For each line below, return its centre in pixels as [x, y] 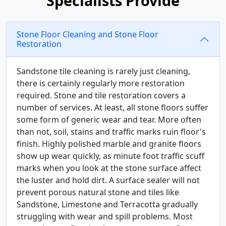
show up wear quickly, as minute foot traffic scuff [110, 156]
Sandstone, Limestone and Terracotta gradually [107, 204]
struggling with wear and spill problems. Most [105, 216]
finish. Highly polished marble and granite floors [109, 144]
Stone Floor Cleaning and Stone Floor [88, 34]
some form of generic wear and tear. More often [109, 120]
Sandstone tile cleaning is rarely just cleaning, [103, 71]
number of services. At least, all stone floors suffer [112, 107]
